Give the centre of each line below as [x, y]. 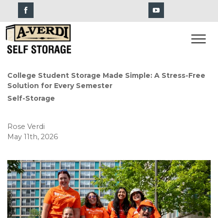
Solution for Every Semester [60, 86]
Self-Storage [31, 98]
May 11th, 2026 [33, 137]
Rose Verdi [26, 127]
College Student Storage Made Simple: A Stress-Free [106, 75]
